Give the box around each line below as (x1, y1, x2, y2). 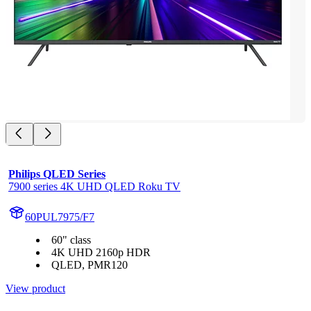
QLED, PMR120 (51, 259, 128, 271)
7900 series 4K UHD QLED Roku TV (8, 180, 180, 193)
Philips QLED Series (8, 168, 106, 180)
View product (6, 283, 65, 295)
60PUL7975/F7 (25, 211, 94, 224)
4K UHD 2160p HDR (51, 246, 151, 259)
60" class (51, 234, 91, 246)
